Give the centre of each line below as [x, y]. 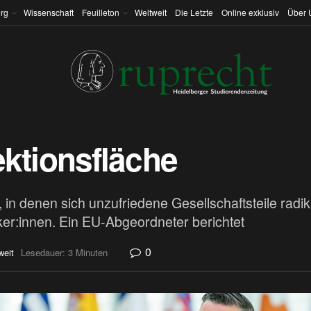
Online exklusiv [250, 12]
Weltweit [151, 12]
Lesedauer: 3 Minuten [64, 253]
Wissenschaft [49, 12]
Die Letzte [194, 12]
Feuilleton [101, 12]
